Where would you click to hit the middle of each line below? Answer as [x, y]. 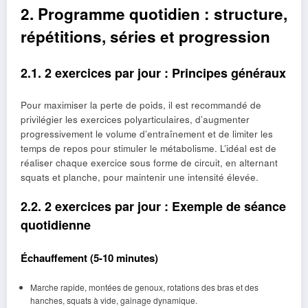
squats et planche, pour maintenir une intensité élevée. [140, 177]
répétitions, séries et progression [145, 37]
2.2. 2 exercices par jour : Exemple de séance [153, 207]
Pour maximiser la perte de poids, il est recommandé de [141, 105]
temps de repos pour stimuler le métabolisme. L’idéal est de [148, 148]
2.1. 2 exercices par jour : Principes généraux [153, 73]
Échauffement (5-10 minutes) [89, 257]
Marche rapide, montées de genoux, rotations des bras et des [144, 287]
